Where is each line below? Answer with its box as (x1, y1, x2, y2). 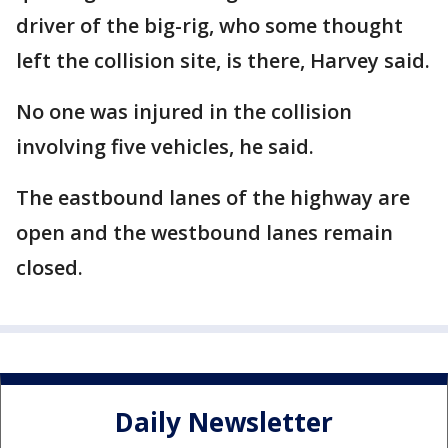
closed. (16, 254, 83, 281)
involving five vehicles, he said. (16, 133, 314, 160)
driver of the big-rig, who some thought (16, 12, 403, 39)
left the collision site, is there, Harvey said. (16, 47, 430, 74)
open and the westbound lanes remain (16, 219, 393, 246)
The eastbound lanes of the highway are (16, 184, 410, 211)
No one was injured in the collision (16, 98, 352, 125)
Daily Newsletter (115, 404, 333, 441)
